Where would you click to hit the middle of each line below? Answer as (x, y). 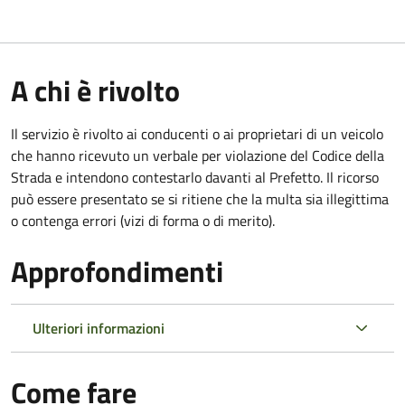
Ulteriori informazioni (99, 328)
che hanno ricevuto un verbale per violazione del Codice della (198, 155)
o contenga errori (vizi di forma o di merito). (143, 220)
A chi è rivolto (95, 90)
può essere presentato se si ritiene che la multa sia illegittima (200, 198)
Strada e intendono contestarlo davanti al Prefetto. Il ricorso (195, 177)
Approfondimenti (117, 271)
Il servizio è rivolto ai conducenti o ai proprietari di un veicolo (197, 133)
